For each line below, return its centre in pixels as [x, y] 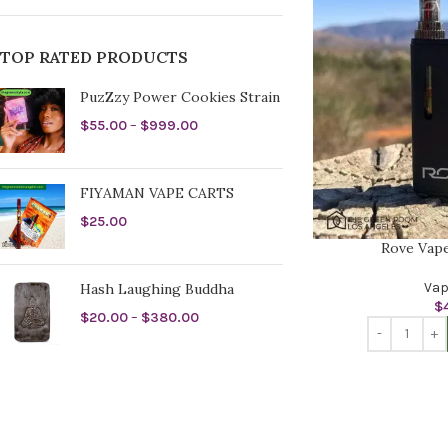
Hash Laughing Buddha [157, 288]
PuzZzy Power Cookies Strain [180, 97]
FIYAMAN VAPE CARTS [157, 193]
